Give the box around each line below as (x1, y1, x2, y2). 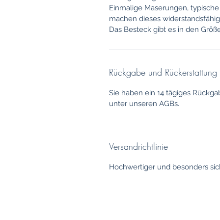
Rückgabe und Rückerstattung (109, 66, 217, 79)
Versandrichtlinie (109, 140, 168, 153)
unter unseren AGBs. (109, 99, 179, 109)
